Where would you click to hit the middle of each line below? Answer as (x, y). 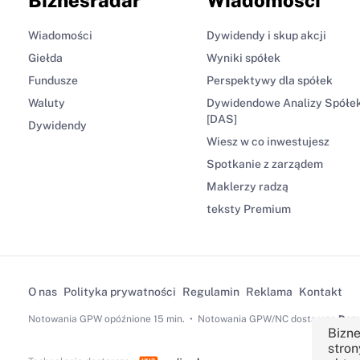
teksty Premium (249, 209)
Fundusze (53, 80)
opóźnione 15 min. (144, 319)
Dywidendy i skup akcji (266, 35)
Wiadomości (60, 35)
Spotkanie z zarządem (265, 164)
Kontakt (320, 291)
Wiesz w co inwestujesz (268, 141)
